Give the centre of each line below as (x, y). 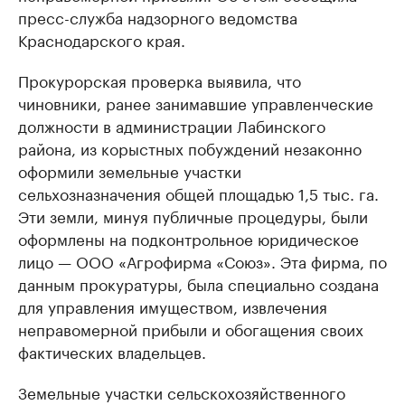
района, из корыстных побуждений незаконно (190, 147)
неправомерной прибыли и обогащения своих (191, 328)
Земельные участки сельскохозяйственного (182, 391)
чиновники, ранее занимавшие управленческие (196, 102)
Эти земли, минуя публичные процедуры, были (193, 215)
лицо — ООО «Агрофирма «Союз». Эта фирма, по (202, 260)
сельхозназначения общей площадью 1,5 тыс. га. (198, 193)
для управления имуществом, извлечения (173, 306)
